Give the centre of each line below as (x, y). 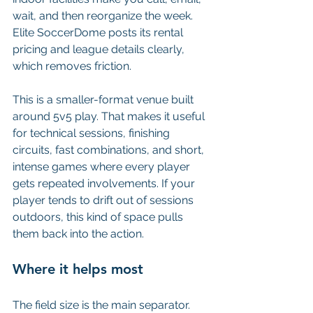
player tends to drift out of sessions (104, 200)
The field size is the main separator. (103, 305)
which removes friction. (72, 66)
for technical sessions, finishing (93, 133)
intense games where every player (103, 166)
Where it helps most (78, 269)
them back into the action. (78, 233)
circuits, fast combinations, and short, (110, 150)
